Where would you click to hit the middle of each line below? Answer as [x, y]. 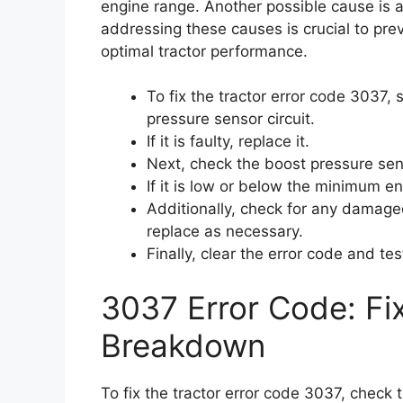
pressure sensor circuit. [231, 119]
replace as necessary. [225, 231]
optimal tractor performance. [204, 51]
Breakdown [183, 345]
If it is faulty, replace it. [228, 141]
